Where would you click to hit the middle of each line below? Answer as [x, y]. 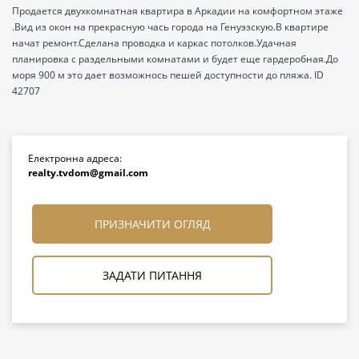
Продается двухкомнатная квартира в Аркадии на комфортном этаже [177, 10]
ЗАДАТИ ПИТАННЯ [152, 275]
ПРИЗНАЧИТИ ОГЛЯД [152, 224]
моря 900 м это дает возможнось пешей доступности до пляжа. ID [168, 75]
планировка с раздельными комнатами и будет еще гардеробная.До [175, 58]
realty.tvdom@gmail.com [88, 172]
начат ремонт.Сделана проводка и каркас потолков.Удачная [154, 42]
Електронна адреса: [75, 158]
